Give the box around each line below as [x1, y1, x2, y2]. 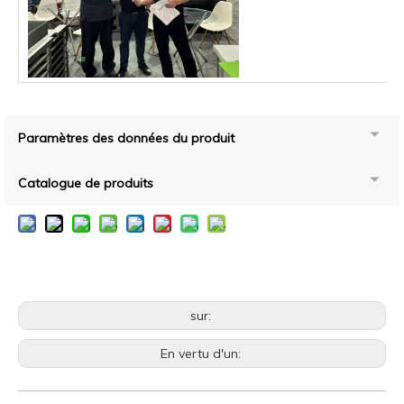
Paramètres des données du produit [18, 129, 234, 146]
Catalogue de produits [18, 174, 153, 191]
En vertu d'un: [160, 344, 244, 362]
